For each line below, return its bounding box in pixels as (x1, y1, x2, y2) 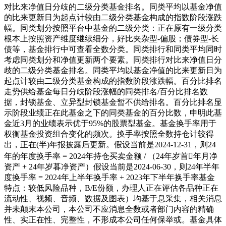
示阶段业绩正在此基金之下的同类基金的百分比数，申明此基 (4, 108, 222, 117)
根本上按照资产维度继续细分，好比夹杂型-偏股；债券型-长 (4, 34, 219, 43)
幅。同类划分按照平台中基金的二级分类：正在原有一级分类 (4, 23, 222, 32)
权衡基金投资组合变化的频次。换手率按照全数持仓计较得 (4, 129, 214, 138)
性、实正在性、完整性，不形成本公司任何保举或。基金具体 (4, 215, 222, 224)
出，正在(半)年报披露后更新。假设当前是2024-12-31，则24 (4, 140, 216, 149)
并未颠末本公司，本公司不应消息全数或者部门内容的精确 (4, 204, 214, 213)
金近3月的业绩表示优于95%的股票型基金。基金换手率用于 (4, 119, 216, 128)
